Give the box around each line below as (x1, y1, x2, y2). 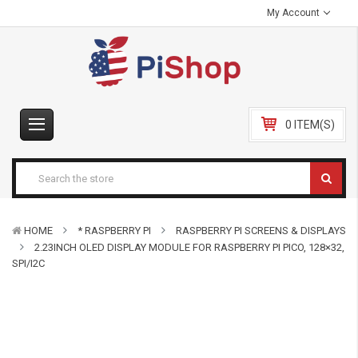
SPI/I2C (12, 257, 45, 269)
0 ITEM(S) (285, 118, 335, 131)
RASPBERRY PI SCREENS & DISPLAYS (176, 225, 346, 237)
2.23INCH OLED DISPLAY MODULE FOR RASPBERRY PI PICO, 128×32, (34, 241, 344, 253)
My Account (267, 7, 323, 18)
